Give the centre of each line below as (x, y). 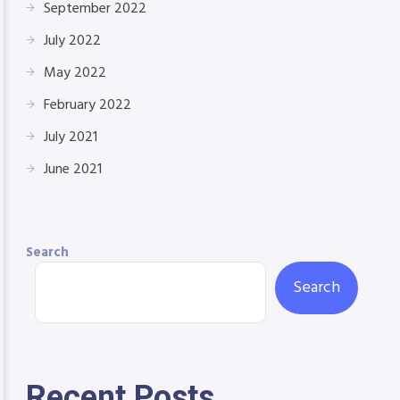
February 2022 (87, 105)
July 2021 (71, 137)
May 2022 (75, 73)
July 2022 (72, 41)
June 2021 (73, 170)
